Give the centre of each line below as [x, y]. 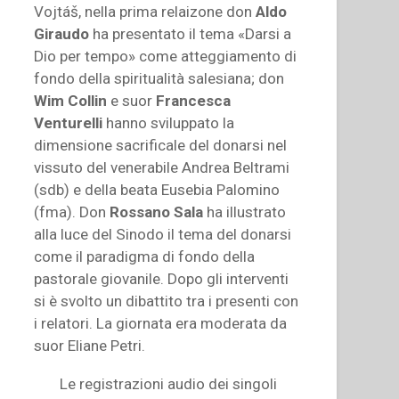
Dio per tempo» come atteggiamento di [166, 56]
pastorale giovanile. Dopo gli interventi [162, 278]
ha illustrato [245, 212]
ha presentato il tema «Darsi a [191, 33]
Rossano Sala [157, 212]
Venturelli [69, 122]
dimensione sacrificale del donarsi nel [161, 145]
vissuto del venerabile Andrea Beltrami [162, 167]
